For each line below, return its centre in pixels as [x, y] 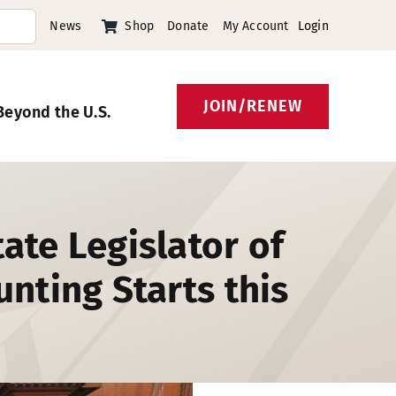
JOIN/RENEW [253, 106]
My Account [255, 26]
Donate [188, 26]
